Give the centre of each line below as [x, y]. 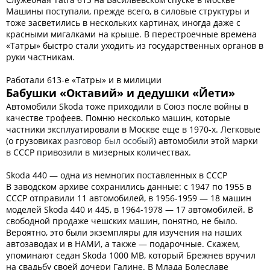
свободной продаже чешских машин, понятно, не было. [122, 221]
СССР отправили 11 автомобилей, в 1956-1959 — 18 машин [129, 198]
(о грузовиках [35, 141]
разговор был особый [109, 141]
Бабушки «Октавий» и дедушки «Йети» [121, 93]
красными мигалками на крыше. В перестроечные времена [131, 34]
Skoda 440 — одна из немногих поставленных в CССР [117, 175]
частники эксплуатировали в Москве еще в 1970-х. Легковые [133, 129]
